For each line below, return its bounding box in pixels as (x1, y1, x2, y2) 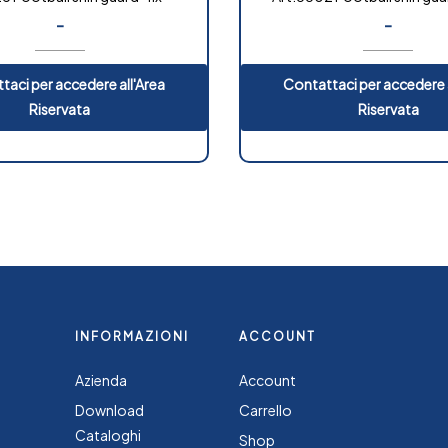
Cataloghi (74, 426, 141, 445)
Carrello (238, 401, 292, 420)
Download (74, 401, 144, 420)
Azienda (74, 371, 127, 390)
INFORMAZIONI (74, 329, 189, 345)
